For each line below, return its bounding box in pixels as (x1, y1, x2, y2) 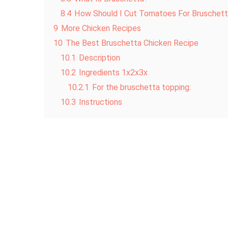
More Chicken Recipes (61, 23, 141, 34)
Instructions (79, 97, 122, 107)
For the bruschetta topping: (92, 82, 191, 93)
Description (79, 53, 120, 63)
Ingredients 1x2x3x (79, 68, 148, 78)
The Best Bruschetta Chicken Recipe (66, 38, 198, 48)
